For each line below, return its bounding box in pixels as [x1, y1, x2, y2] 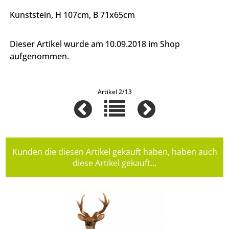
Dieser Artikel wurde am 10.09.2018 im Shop [10, 38, 180, 50]
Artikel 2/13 [97, 87, 132, 97]
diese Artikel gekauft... [73, 157, 156, 169]
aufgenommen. [10, 51, 70, 62]
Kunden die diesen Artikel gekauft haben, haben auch [12, 146, 217, 157]
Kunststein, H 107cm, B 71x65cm [10, 9, 135, 21]
